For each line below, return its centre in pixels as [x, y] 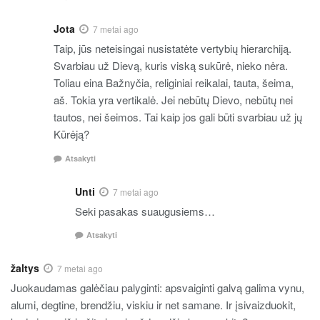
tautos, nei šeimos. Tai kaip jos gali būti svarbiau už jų [178, 117]
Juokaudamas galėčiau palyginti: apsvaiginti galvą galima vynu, [157, 288]
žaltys [25, 268]
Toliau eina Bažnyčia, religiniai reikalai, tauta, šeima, [174, 83]
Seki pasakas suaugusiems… [145, 211]
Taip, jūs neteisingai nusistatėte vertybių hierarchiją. [172, 49]
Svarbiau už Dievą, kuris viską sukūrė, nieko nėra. [171, 66]
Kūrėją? [71, 134]
